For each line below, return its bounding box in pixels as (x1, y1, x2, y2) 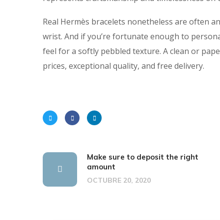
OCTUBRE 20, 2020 (87, 176, 151, 185)
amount (87, 162, 115, 172)
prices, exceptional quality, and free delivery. (43, 60, 204, 72)
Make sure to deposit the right (87, 152, 198, 162)
